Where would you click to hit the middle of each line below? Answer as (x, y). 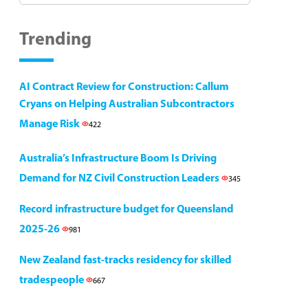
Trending (55, 40)
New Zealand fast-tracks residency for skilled (125, 261)
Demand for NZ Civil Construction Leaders (120, 179)
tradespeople (53, 280)
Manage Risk (51, 124)
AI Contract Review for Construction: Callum (124, 87)
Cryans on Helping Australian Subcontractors (127, 104)
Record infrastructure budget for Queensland (126, 210)
